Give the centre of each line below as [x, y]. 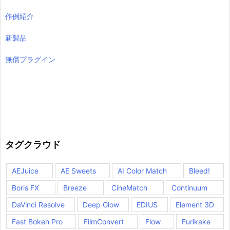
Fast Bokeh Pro [37, 221]
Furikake [196, 221]
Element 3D [195, 204]
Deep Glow [101, 204]
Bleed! [199, 170]
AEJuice [25, 170]
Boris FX [25, 187]
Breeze [75, 187]
